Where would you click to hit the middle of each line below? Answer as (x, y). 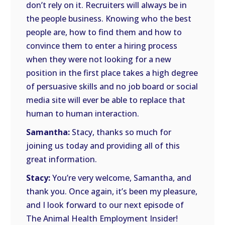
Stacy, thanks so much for (121, 132)
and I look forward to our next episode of (105, 205)
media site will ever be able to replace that (106, 100)
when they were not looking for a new (99, 59)
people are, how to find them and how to (104, 32)
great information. (62, 159)
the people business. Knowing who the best (109, 19)
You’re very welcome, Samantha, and (121, 178)
